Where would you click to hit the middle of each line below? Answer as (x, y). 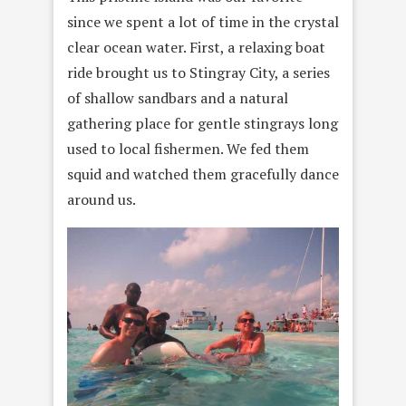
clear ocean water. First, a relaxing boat (196, 48)
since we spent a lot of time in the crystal (203, 22)
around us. (101, 200)
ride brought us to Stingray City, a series (198, 73)
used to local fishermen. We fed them (188, 149)
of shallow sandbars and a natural (178, 98)
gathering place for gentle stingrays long (203, 124)
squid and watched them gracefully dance (203, 174)
